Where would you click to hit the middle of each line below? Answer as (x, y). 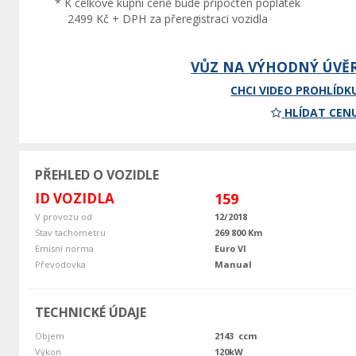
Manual (233, 265)
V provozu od (63, 217)
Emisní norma (64, 249)
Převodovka (60, 265)
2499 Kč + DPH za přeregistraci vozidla (167, 19)
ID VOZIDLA (74, 199)
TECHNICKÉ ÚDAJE (90, 313)
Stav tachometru (70, 233)
